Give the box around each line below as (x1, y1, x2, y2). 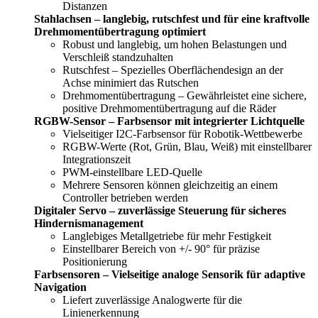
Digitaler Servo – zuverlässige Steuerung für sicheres (34, 204, 286, 217)
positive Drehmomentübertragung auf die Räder (62, 102, 276, 115)
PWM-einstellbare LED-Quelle (62, 166, 202, 179)
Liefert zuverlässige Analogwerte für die (62, 294, 242, 307)
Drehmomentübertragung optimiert (34, 26, 206, 38)
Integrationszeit (62, 153, 131, 166)
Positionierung (62, 256, 127, 268)
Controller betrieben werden (62, 192, 188, 204)
